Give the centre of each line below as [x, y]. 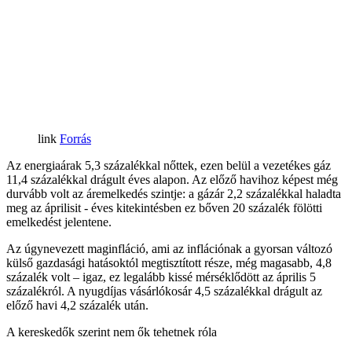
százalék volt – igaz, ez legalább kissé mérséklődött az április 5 [161, 277]
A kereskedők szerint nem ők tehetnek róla [112, 332]
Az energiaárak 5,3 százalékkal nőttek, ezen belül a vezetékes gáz [169, 165]
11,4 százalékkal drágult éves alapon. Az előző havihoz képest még [172, 179]
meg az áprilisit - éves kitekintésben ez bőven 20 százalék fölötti [164, 207]
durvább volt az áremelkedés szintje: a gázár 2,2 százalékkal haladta [174, 193]
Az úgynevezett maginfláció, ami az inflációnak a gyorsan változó [169, 248]
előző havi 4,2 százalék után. [77, 305]
